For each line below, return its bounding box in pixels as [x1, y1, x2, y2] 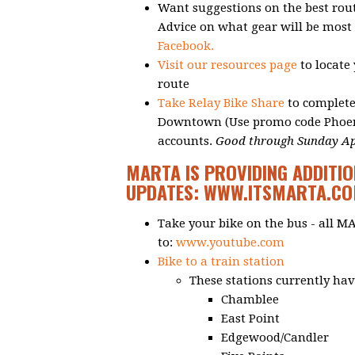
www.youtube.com [176, 235, 284, 250]
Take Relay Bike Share [158, 96, 284, 111]
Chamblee [221, 292, 279, 307]
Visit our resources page [158, 58, 297, 73]
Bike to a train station [158, 254, 284, 269]
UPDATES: [126, 177, 204, 207]
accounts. [158, 134, 216, 149]
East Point [221, 311, 280, 326]
